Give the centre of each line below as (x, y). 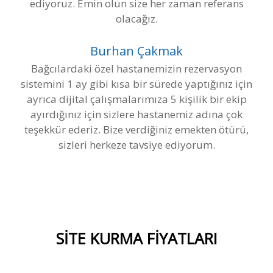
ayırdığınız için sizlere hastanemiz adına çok (136, 114)
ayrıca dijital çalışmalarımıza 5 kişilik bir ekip (136, 99)
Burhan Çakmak (136, 51)
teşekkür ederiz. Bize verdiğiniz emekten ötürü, (136, 129)
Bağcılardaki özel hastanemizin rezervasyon (136, 68)
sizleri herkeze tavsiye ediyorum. (136, 144)
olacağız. (136, 18)
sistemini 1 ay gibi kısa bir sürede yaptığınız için (136, 83)
